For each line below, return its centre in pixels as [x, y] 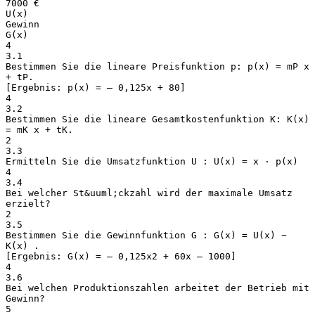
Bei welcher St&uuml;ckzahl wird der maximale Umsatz [149, 193]
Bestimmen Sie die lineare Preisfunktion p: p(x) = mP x [157, 66]
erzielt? [28, 203]
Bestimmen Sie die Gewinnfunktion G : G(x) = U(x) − [146, 235]
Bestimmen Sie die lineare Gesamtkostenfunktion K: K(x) [157, 119]
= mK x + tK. [39, 129]
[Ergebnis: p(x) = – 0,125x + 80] [96, 87]
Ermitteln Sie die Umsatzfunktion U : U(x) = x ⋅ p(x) [152, 161]
